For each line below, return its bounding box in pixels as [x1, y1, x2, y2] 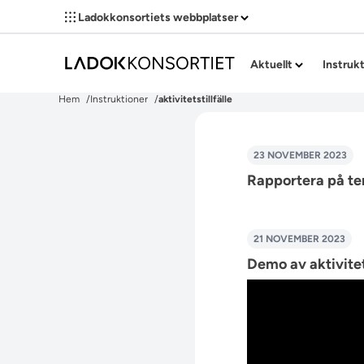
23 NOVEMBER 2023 [253, 149, 347, 161]
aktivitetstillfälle [158, 93, 232, 105]
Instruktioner [90, 93, 148, 105]
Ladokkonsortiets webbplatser [76, 11, 240, 24]
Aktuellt [250, 58, 295, 71]
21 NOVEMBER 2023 [253, 233, 345, 245]
